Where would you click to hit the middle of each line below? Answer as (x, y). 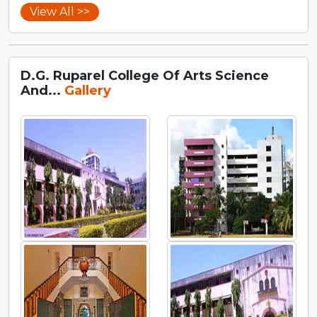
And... (42, 90)
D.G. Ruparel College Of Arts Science (145, 75)
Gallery (88, 90)
